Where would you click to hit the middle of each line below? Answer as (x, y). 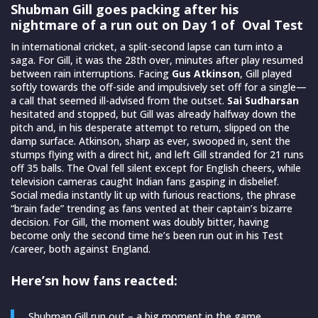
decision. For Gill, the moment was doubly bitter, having (140, 221)
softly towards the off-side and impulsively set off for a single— (159, 87)
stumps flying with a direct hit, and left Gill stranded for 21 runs (157, 154)
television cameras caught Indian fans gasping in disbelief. (145, 181)
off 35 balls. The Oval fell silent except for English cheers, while (156, 168)
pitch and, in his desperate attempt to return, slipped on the (150, 127)
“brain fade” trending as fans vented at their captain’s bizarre (152, 208)
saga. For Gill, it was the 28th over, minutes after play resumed (157, 60)
